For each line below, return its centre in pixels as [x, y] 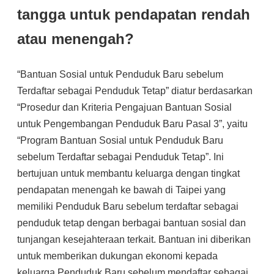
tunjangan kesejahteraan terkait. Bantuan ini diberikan [134, 239]
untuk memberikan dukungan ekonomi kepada [117, 256]
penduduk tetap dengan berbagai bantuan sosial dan [131, 223]
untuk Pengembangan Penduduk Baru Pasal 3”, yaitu [132, 124]
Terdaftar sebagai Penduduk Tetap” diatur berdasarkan [135, 91]
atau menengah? [76, 39]
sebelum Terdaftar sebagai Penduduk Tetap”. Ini [120, 157]
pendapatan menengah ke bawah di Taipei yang [121, 190]
